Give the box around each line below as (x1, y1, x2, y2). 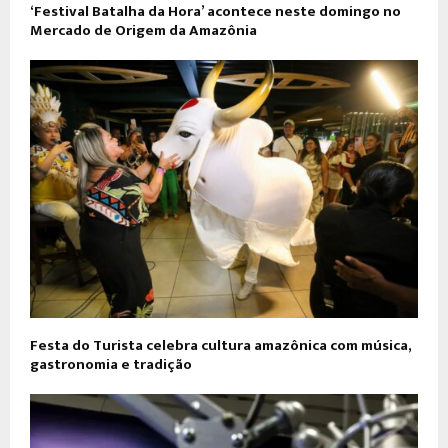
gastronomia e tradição (30, 352, 192, 378)
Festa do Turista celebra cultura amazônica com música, (30, 333, 411, 359)
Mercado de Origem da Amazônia (30, 17, 257, 43)
